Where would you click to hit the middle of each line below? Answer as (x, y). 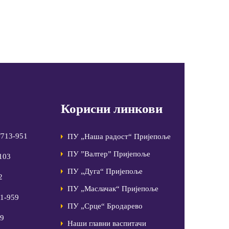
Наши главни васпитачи (107, 223)
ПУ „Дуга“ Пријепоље (105, 171)
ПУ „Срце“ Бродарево (105, 206)
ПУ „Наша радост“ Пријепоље (119, 136)
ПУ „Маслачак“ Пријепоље (113, 188)
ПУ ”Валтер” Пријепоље (109, 154)
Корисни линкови (111, 108)
